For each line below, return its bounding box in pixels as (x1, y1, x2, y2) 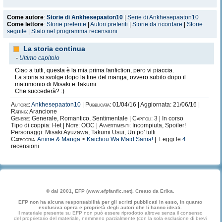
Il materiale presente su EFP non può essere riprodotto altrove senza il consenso (17, 210, 203, 216)
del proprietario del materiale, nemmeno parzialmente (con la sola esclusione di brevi (13, 216, 207, 221)
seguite (7, 28, 27, 35)
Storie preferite (47, 21, 86, 28)
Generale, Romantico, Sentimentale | (30, 115, 132, 122)
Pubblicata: (85, 101, 111, 108)
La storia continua (23, 45, 85, 53)
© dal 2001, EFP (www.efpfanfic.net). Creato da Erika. (46, 188, 174, 194)
